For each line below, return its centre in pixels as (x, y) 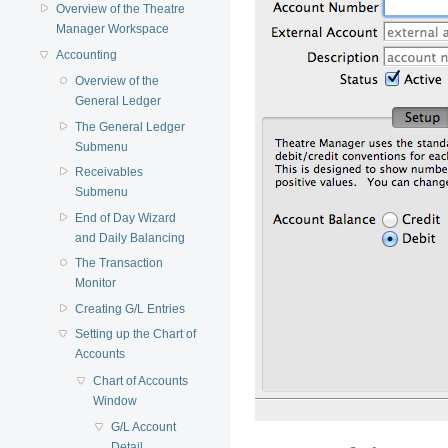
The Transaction (118, 263)
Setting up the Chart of (135, 334)
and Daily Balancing (129, 237)
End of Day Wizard (125, 217)
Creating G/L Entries (129, 308)
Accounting (87, 54)
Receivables (108, 172)
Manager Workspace (113, 29)
